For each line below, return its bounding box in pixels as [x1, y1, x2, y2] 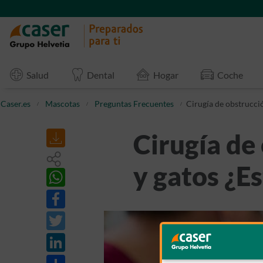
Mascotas [45, 99, 80, 109]
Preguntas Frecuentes [95, 99, 174, 109]
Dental [87, 69, 115, 80]
